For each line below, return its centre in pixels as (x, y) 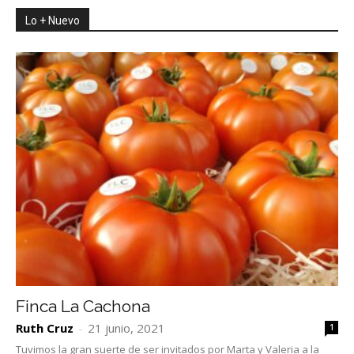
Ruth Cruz (45, 328)
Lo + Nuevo (53, 21)
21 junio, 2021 (126, 328)
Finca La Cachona (83, 307)
